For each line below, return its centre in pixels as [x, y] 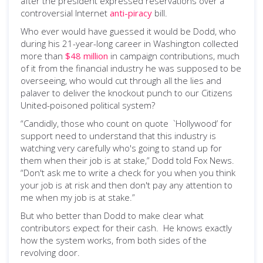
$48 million [87, 56]
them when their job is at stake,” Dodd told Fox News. [127, 160]
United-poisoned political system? [88, 105]
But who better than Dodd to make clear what [112, 215]
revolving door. [50, 252]
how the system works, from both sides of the [114, 240]
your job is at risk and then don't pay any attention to [127, 185]
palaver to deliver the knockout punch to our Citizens [127, 93]
